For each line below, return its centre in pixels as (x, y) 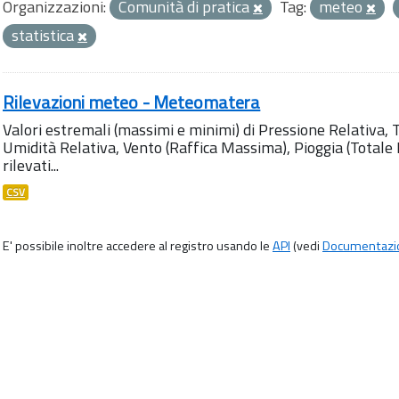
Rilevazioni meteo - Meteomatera (132, 102)
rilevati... (31, 165)
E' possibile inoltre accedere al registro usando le (138, 246)
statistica (45, 35)
